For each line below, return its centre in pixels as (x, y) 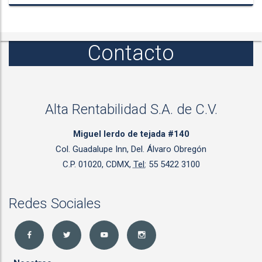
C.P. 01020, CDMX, (98, 164)
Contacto (131, 53)
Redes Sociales (55, 203)
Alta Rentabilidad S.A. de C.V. (131, 109)
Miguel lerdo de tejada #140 (131, 134)
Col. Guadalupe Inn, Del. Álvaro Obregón (131, 149)
